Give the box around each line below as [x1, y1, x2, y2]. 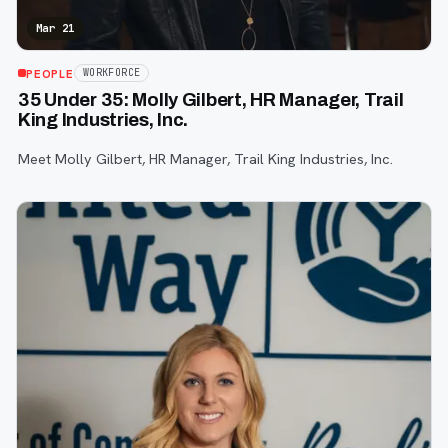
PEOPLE [26, 65, 74, 81]
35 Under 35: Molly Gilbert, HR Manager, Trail [18, 90, 404, 111]
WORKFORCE [82, 66, 141, 80]
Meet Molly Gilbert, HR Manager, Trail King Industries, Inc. [18, 148, 393, 168]
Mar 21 [36, 21, 75, 36]
